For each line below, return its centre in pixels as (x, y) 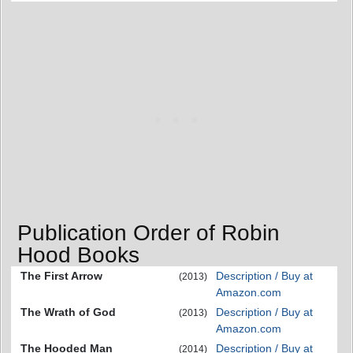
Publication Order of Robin (149, 232)
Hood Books (78, 255)
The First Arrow (61, 275)
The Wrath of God (68, 312)
